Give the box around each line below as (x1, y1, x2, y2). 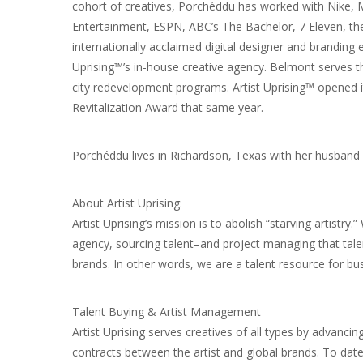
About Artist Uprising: (72, 194, 182, 211)
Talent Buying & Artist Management (72, 303, 261, 319)
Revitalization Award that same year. (72, 99, 263, 115)
